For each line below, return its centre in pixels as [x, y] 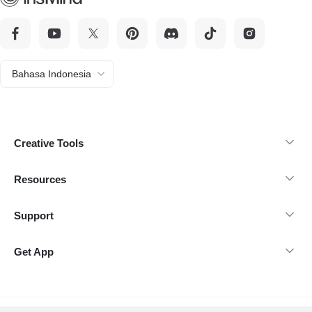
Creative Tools [49, 143]
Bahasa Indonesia [52, 74]
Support [34, 216]
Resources [40, 179]
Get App [34, 252]
